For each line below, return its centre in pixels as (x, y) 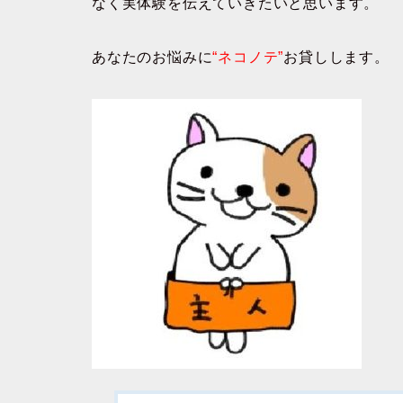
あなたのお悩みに (152, 57)
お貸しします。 (336, 57)
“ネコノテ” (248, 57)
